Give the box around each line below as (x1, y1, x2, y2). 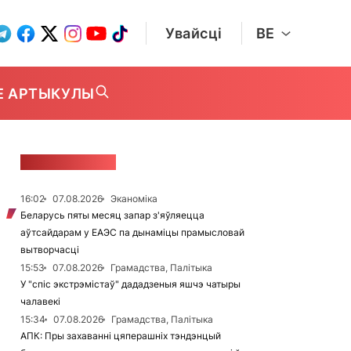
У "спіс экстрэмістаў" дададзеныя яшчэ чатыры (20, 278, 241, 290)
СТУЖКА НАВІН (20, 154, 116, 170)
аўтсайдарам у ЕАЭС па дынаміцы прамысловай (20, 226, 244, 238)
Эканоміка (110, 193, 157, 204)
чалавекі (20, 295, 60, 307)
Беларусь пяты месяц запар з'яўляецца (20, 209, 204, 221)
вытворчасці (20, 244, 79, 255)
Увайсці (165, 25, 223, 42)
